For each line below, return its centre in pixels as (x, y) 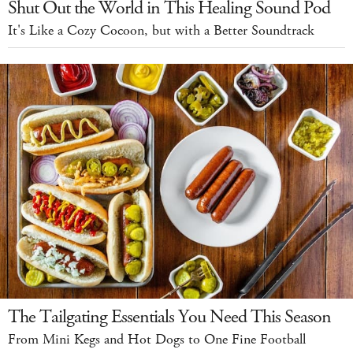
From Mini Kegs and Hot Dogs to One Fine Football (157, 340)
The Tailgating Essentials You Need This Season (169, 317)
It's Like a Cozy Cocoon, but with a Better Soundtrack (161, 30)
